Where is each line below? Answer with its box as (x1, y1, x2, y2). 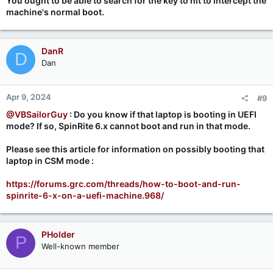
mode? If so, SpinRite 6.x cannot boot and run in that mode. (6, 120, 250, 131)
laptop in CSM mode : (6, 155, 94, 166)
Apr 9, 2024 (6, 91, 51, 102)
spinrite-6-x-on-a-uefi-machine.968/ (6, 190, 164, 200)
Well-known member (41, 241, 119, 251)
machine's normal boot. (6, 6, 104, 17)
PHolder (41, 229, 75, 239)
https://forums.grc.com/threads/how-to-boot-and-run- (6, 178, 241, 189)
